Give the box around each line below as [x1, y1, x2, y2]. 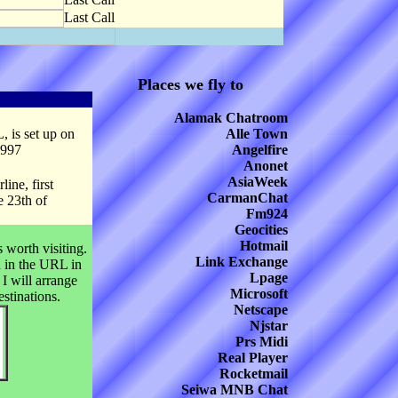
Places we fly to [137, 76, 243, 93]
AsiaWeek [227, 174, 288, 189]
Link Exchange [195, 254, 288, 269]
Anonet [243, 158, 288, 173]
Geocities [235, 222, 288, 237]
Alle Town [226, 126, 288, 141]
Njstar [250, 318, 288, 333]
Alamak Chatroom [174, 110, 288, 125]
